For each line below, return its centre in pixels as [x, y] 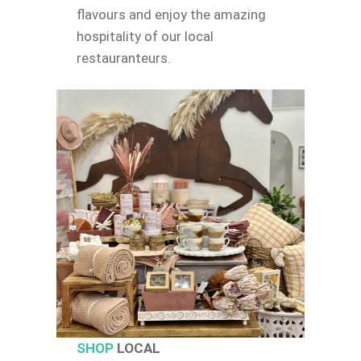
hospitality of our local [145, 36]
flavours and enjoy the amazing [171, 14]
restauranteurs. [123, 58]
